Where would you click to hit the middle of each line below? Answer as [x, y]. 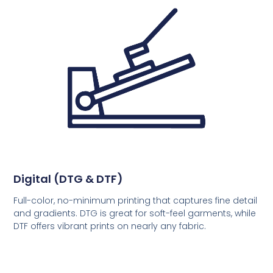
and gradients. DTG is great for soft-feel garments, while [135, 213]
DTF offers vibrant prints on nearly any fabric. [110, 226]
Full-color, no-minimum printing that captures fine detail [136, 200]
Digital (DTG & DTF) [69, 179]
